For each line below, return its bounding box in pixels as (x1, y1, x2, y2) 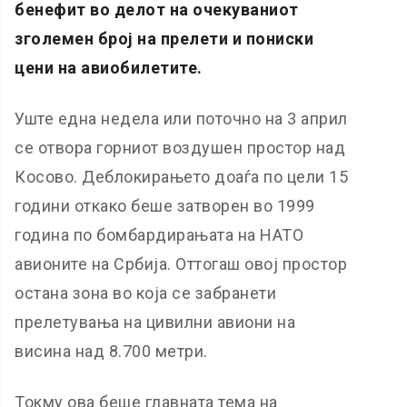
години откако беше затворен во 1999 (15, 196, 315, 215)
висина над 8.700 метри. (15, 342, 208, 361)
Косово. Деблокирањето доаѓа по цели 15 (15, 167, 349, 186)
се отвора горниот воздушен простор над (15, 138, 346, 157)
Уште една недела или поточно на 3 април (15, 109, 348, 128)
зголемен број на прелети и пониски (15, 29, 314, 48)
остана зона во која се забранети (15, 283, 277, 303)
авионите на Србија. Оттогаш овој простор (15, 254, 348, 273)
